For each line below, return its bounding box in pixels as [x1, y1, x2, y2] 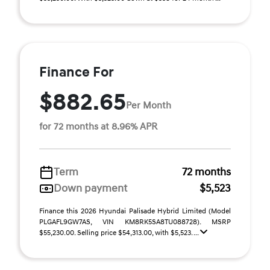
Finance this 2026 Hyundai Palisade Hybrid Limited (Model [39, 207, 231, 216]
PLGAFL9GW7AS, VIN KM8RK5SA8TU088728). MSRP [39, 218, 231, 227]
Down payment [54, 181, 127, 195]
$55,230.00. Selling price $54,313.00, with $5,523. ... [39, 228, 200, 237]
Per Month [126, 99, 171, 111]
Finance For [39, 64, 114, 81]
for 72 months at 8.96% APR [39, 121, 157, 133]
